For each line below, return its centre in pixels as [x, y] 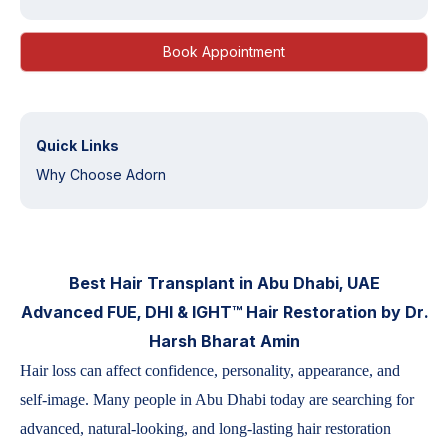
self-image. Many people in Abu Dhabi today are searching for [217, 399]
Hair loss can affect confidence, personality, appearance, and [210, 370]
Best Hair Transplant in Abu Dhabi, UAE [224, 283]
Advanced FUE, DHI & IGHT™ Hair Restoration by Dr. [224, 312]
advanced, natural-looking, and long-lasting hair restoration [205, 428]
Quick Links [77, 145]
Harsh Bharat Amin [224, 341]
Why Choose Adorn [101, 174]
